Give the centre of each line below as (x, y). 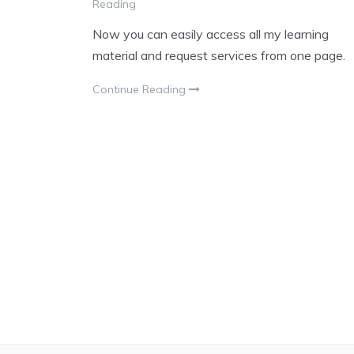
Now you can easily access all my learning (211, 34)
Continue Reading (141, 90)
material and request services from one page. (219, 56)
